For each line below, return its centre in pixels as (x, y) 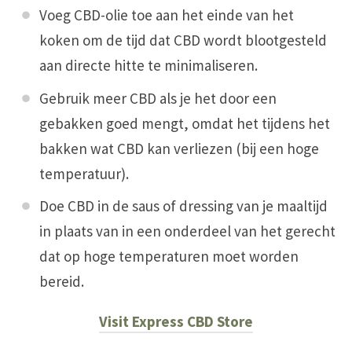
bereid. (62, 282)
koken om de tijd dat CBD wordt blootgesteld (183, 40)
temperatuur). (84, 173)
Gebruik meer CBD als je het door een (158, 98)
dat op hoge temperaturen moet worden (169, 257)
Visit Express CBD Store (176, 322)
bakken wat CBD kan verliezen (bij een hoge (179, 148)
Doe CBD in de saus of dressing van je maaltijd (183, 206)
